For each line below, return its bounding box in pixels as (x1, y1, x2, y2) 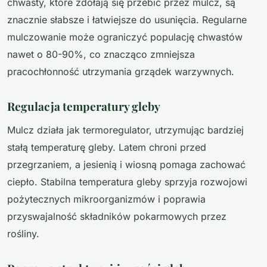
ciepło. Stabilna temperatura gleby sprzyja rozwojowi (7, 175, 247, 188)
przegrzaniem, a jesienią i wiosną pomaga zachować (7, 158, 246, 170)
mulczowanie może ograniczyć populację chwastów (7, 31, 243, 44)
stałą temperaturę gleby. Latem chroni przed (7, 141, 206, 153)
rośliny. (7, 227, 39, 240)
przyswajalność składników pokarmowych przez (7, 210, 226, 222)
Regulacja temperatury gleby (7, 98, 160, 114)
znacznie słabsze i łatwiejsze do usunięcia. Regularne (7, 14, 247, 26)
